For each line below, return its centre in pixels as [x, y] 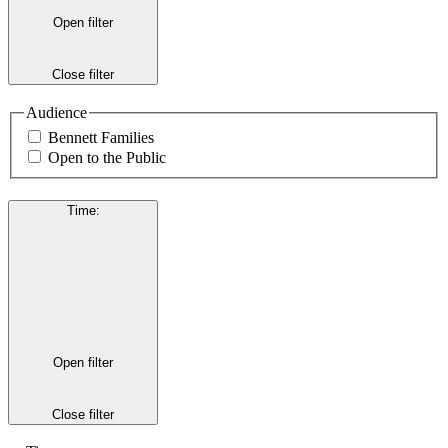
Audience [56, 112]
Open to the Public [107, 158]
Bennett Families [101, 138]
